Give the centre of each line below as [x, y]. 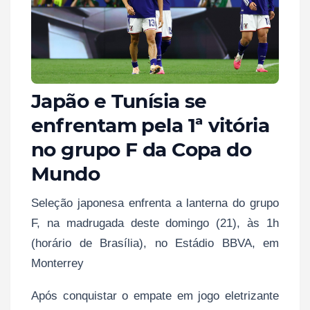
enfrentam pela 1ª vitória [151, 125]
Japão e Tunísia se [119, 101]
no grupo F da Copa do [142, 149]
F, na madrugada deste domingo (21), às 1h [155, 223]
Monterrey [57, 263]
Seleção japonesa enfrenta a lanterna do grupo [155, 203]
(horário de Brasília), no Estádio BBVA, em [155, 243]
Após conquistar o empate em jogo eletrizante [155, 295]
